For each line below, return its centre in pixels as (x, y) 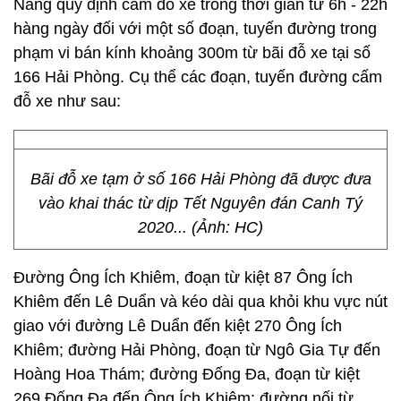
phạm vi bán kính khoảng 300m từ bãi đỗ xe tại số (192, 53)
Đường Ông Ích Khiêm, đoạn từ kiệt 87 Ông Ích (183, 277)
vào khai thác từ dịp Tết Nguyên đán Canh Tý (200, 203)
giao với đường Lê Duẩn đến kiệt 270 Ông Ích (178, 326)
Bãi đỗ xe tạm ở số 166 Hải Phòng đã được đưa (200, 179)
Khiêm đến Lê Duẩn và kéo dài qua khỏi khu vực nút (200, 302)
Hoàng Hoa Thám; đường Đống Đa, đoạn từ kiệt (187, 374)
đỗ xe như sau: (67, 101)
